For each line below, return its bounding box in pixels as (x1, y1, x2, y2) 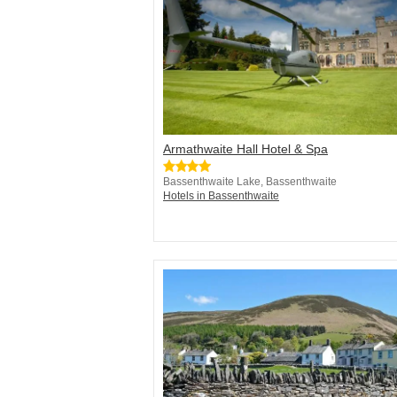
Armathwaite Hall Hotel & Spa (163, 142, 328, 157)
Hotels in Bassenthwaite (163, 190, 279, 203)
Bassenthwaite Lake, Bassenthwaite (163, 175, 337, 189)
